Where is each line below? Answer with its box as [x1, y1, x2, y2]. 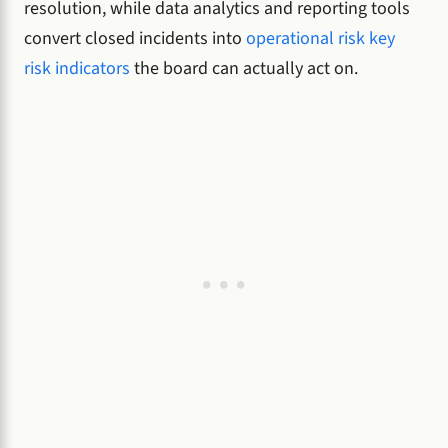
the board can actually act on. [130, 56, 358, 82]
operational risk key [246, 26, 395, 52]
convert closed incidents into [24, 26, 246, 52]
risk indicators [24, 56, 130, 82]
